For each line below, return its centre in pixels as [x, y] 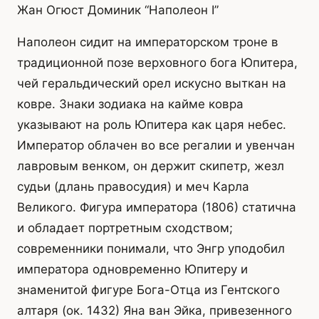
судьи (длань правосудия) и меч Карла [133, 187]
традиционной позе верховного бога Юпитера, [157, 63]
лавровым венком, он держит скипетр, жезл [151, 166]
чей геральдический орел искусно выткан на [152, 84]
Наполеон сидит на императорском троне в [148, 42]
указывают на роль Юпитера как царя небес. [152, 125]
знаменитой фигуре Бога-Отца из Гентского [148, 290]
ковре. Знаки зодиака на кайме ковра [130, 104]
